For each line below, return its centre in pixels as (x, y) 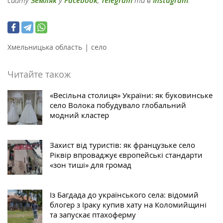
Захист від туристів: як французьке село (122, 145)
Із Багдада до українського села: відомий (124, 195)
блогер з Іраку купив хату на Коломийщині (128, 205)
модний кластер (79, 115)
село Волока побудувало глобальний (118, 105)
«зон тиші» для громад (91, 165)
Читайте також (39, 74)
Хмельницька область (45, 47)
